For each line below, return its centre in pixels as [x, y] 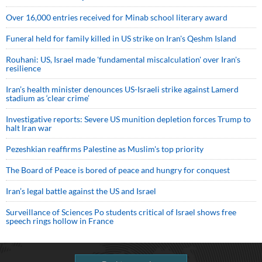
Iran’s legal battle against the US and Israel [81, 191]
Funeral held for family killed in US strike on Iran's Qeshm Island [121, 38]
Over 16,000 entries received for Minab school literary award [117, 17]
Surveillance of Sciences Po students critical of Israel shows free [121, 212]
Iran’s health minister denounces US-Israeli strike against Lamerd [122, 89]
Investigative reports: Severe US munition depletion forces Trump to [128, 119]
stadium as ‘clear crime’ [48, 98]
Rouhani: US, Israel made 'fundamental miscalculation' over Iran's [123, 59]
